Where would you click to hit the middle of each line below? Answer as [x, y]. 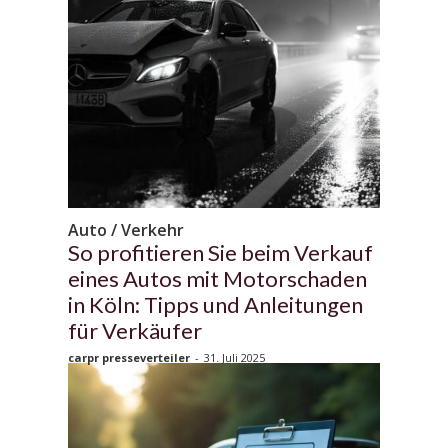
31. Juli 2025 [234, 357]
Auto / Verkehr [126, 229]
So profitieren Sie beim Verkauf [220, 252]
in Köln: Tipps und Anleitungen [215, 304]
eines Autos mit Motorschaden [217, 278]
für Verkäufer [135, 330]
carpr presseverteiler [129, 357]
